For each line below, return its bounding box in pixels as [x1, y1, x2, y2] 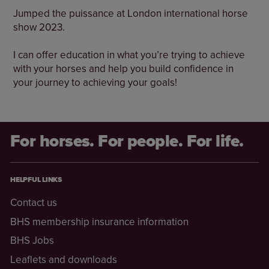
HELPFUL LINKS [10, 174, 62, 185]
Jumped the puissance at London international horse [13, 5, 249, 20]
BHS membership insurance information [10, 214, 189, 229]
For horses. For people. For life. [10, 128, 244, 153]
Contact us [10, 195, 57, 210]
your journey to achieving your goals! [13, 74, 178, 89]
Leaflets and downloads [10, 252, 117, 267]
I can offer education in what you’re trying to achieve [13, 47, 246, 62]
